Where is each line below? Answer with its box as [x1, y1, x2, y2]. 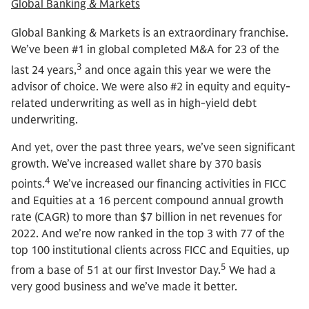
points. [11, 177, 45, 191]
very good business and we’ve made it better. [11, 280, 237, 295]
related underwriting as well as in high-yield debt [11, 96, 257, 110]
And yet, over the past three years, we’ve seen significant [11, 140, 295, 154]
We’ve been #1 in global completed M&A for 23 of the [11, 43, 279, 57]
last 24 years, [11, 63, 77, 77]
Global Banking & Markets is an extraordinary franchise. [11, 26, 288, 41]
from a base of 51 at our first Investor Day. [11, 263, 221, 278]
